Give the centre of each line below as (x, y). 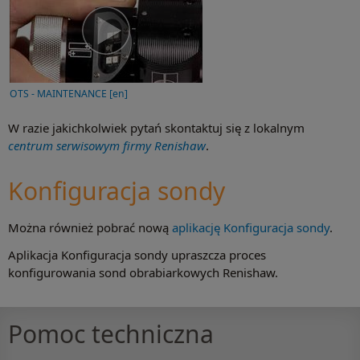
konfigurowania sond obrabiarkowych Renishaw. (143, 272)
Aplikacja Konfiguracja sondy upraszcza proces (137, 254)
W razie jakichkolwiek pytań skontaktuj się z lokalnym (156, 127)
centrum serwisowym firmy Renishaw (107, 145)
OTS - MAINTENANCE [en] (69, 93)
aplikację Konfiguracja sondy (251, 227)
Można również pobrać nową (90, 227)
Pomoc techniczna (111, 334)
